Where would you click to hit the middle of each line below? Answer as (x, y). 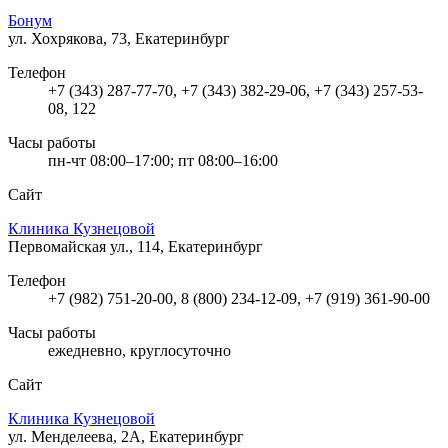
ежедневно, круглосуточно (139, 350)
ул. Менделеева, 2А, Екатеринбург (126, 436)
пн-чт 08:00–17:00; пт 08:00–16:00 (163, 160)
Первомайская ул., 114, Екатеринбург (135, 246)
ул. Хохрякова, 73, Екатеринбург (119, 38)
